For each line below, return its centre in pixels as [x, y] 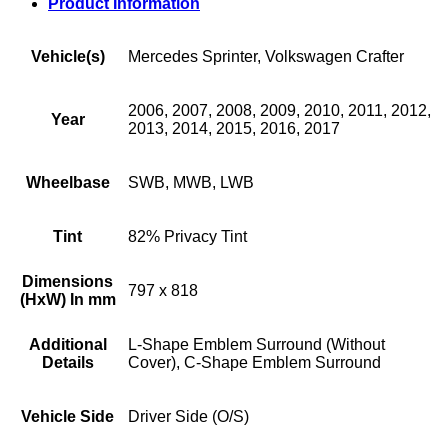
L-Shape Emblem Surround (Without [256, 344]
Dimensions [67, 281]
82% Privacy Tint [187, 236]
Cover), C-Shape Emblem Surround [254, 362]
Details [67, 362]
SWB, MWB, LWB [191, 182]
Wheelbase [67, 182]
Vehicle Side [67, 416]
